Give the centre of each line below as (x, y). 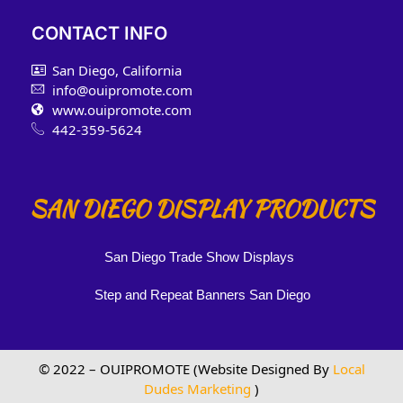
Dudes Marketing (199, 388)
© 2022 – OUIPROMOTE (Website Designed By (185, 368)
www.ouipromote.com (121, 109)
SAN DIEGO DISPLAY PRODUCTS (201, 208)
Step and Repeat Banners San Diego (204, 294)
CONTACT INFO (99, 33)
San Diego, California (116, 70)
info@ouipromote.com (122, 90)
